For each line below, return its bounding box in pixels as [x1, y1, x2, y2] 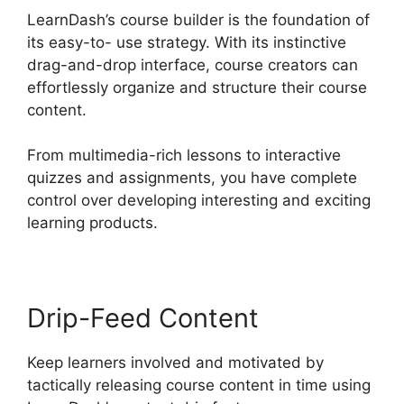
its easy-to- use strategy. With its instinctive [27, 32, 346, 51]
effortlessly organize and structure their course [27, 78, 367, 96]
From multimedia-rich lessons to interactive [27, 146, 341, 165]
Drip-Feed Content [27, 302, 259, 335]
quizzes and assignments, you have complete [27, 169, 357, 188]
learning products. [27, 214, 158, 233]
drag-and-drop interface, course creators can [27, 55, 358, 74]
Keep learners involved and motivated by [27, 353, 324, 372]
